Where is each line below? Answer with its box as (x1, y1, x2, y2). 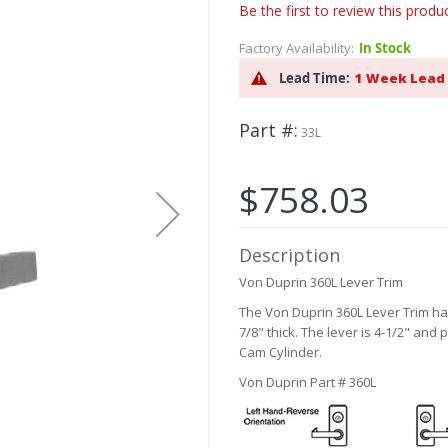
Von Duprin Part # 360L (239, 373, 376, 392)
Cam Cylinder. (239, 343, 322, 362)
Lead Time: (279, 69, 350, 88)
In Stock (359, 39, 411, 58)
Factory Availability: (239, 39, 354, 58)
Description (239, 243, 340, 268)
